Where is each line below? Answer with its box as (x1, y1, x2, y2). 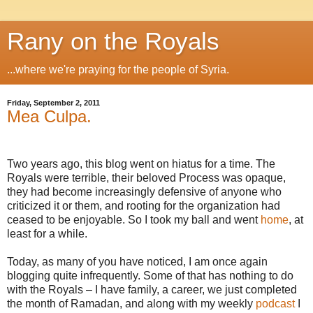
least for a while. (7, 227, 87, 240)
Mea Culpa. (7, 107, 92, 126)
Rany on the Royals (7, 28, 219, 54)
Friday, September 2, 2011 (7, 99, 100, 107)
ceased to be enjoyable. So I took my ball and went (7, 213, 261, 226)
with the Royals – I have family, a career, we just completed (7, 283, 297, 296)
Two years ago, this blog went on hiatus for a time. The (7, 157, 275, 170)
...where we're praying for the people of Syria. (7, 64, 229, 75)
